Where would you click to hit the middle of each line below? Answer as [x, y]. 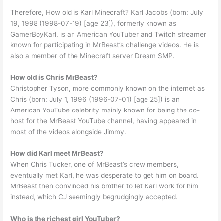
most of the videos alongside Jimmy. [69, 132]
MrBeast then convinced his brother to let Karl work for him [105, 186]
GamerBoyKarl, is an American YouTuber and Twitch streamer [109, 34]
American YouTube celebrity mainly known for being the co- [105, 110]
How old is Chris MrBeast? [54, 78]
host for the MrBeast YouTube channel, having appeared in [104, 121]
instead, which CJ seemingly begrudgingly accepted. [94, 197]
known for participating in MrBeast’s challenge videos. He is [105, 45]
